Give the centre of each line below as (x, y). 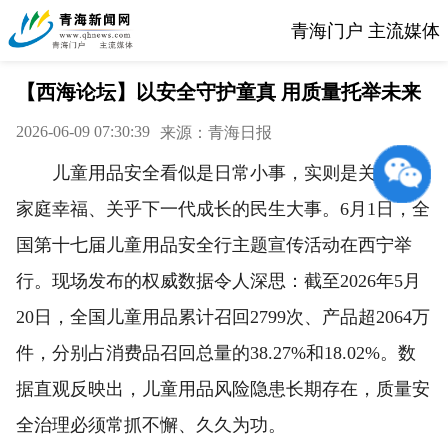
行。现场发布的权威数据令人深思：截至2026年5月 (218, 281)
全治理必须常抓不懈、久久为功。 (151, 425)
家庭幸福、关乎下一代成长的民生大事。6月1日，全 (223, 209)
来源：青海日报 (216, 132)
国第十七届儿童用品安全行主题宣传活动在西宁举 (214, 245)
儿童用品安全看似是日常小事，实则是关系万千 (223, 173)
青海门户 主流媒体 (365, 30)
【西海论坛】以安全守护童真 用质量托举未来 (218, 92)
